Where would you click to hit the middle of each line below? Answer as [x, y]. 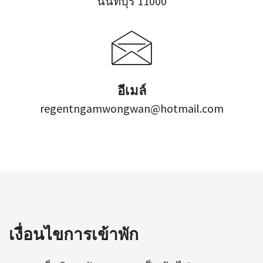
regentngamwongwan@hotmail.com [131, 108]
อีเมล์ [131, 90]
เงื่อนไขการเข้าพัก [74, 234]
